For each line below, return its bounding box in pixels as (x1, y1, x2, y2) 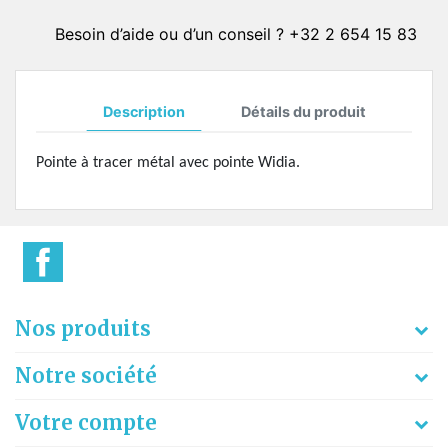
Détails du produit (240, 102, 366, 120)
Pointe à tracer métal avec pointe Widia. (36, 154, 300, 171)
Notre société (15, 362, 157, 388)
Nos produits (15, 315, 151, 341)
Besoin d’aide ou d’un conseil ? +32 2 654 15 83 (55, 23, 417, 44)
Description (102, 102, 185, 120)
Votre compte (15, 409, 157, 435)
